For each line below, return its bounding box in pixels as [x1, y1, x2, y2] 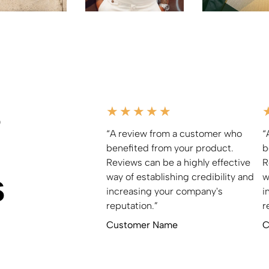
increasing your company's [106, 186, 223, 198]
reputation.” [106, 200, 158, 212]
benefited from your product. [106, 142, 234, 154]
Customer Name [106, 219, 178, 231]
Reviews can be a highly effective [106, 157, 250, 169]
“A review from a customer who [106, 128, 242, 140]
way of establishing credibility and [106, 171, 254, 183]
